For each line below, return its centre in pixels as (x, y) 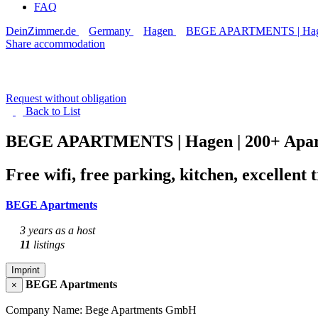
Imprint (26, 270)
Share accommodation (55, 44)
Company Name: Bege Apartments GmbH (101, 309)
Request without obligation (66, 98)
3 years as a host (56, 230)
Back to (44, 111)
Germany (110, 31)
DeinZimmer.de (41, 31)
